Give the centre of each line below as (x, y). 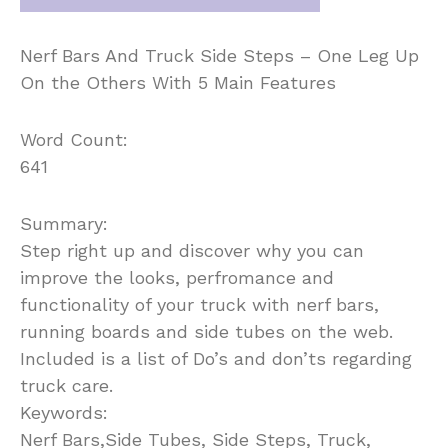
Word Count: (74, 139)
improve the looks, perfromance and (177, 277)
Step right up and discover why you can (192, 250)
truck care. (66, 385)
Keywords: (64, 412)
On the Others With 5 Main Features (178, 82)
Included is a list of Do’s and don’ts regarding (216, 358)
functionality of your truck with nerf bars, (199, 304)
